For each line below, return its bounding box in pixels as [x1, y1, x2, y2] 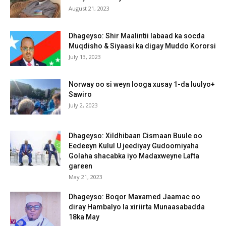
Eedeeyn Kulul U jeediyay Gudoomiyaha [69, 141, 199, 150]
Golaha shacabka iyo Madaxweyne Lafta [69, 151, 199, 160]
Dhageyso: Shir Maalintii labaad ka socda [69, 31, 205, 40]
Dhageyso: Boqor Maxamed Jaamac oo [69, 192, 200, 201]
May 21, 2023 [69, 173, 102, 181]
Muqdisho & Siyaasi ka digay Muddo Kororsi [69, 41, 216, 50]
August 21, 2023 [69, 4, 109, 12]
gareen [69, 161, 92, 170]
